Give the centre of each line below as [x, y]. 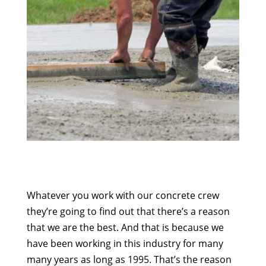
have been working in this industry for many [125, 244]
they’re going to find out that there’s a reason [128, 212]
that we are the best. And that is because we [125, 228]
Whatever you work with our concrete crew [123, 196]
